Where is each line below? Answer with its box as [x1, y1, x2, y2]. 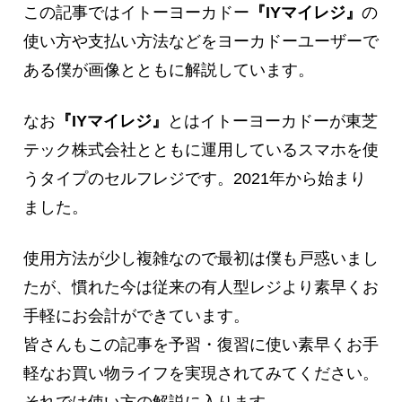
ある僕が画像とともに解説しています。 [23, 61, 314, 79]
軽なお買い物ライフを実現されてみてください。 [23, 364, 379, 383]
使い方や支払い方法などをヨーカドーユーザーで [23, 32, 379, 50]
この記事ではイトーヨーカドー [23, 4, 249, 22]
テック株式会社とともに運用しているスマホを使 [23, 141, 379, 160]
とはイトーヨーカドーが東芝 [168, 112, 378, 131]
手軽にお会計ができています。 [23, 307, 249, 326]
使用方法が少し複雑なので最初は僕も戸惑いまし [23, 249, 379, 268]
